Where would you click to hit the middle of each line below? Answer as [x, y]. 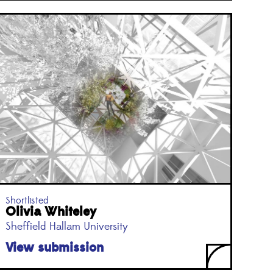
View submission [54, 247]
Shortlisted [27, 200]
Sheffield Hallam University [66, 226]
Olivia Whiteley [51, 211]
